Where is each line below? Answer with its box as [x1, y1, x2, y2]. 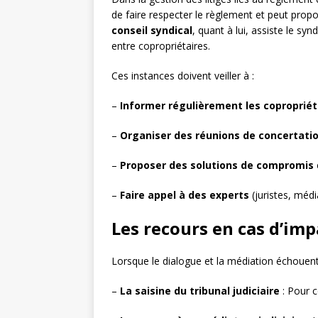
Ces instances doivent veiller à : [111, 69, 254, 83]
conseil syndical [111, 23, 192, 38]
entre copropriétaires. [111, 39, 210, 53]
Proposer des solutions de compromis [120, 158, 314, 172]
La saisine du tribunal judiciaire [120, 284, 280, 298]
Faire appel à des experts [120, 188, 249, 202]
